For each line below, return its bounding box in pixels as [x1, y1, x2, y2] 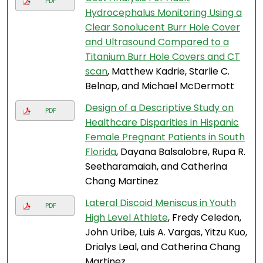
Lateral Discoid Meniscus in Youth [85, 196, 236, 210]
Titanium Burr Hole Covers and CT [85, 50, 240, 64]
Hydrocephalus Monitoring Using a [85, 6, 242, 20]
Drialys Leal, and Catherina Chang [85, 240, 240, 254]
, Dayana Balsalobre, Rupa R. [116, 145, 245, 159]
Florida [85, 145, 116, 159]
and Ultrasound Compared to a [85, 35, 229, 49]
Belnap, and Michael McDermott [85, 79, 234, 93]
